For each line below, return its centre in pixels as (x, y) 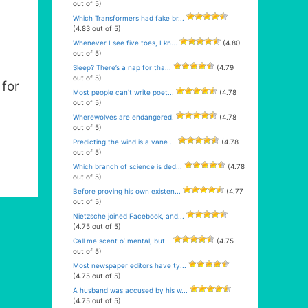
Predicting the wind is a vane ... (124, 142)
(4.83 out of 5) (97, 28)
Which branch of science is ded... (128, 166)
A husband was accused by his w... (130, 290)
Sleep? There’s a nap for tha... (122, 67)
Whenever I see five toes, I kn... (125, 43)
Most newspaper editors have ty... (130, 265)
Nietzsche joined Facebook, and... (129, 216)
